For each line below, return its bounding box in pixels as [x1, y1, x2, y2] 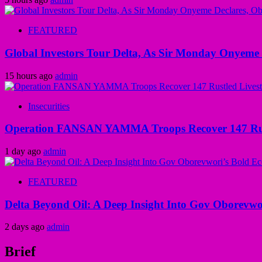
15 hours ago [5, 70, 55, 81]
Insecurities [28, 101, 70, 111]
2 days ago [5, 222, 47, 232]
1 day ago [5, 146, 43, 156]
